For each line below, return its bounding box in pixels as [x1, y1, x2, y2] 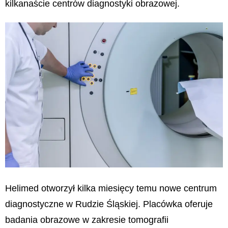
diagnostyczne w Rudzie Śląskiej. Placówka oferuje [5, 199, 213, 210]
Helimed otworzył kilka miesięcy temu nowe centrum [5, 183, 217, 194]
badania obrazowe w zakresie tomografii [5, 215, 168, 225]
